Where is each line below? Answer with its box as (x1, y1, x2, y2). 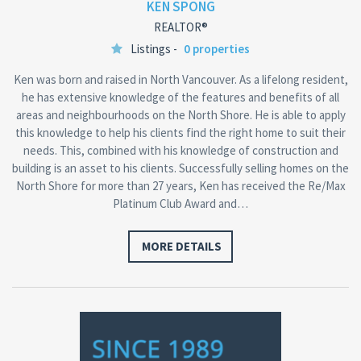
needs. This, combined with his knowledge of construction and (23, 142, 338, 158)
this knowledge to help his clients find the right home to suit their (15, 124, 346, 140)
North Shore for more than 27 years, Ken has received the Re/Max (15, 177, 346, 193)
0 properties (184, 40, 250, 56)
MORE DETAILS (142, 238, 222, 254)
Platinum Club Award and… (113, 195, 248, 211)
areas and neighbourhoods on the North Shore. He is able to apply (15, 106, 346, 122)
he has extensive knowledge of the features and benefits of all (22, 89, 339, 105)
